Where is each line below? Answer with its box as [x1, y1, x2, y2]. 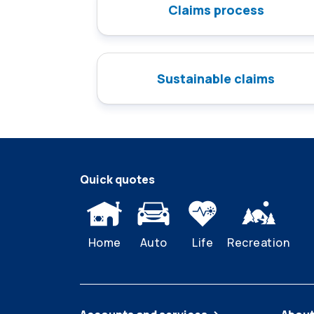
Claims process [168, 1, 264, 19]
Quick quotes [80, 172, 155, 188]
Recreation [227, 235, 289, 251]
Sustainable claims [157, 70, 275, 88]
